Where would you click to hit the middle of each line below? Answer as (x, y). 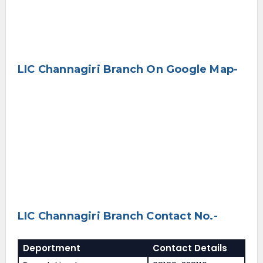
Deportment (52, 248)
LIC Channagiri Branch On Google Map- (128, 70)
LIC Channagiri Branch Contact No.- (117, 216)
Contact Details (190, 248)
